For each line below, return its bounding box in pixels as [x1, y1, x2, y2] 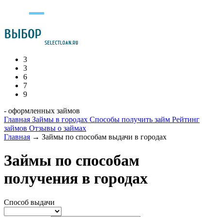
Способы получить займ [90, 115, 172, 124]
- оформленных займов [4, 107, 80, 115]
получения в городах [4, 170, 148, 187]
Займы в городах [32, 115, 90, 124]
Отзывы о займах [29, 124, 86, 132]
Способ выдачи [4, 198, 55, 206]
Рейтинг [172, 115, 200, 124]
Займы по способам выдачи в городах [42, 133, 167, 141]
